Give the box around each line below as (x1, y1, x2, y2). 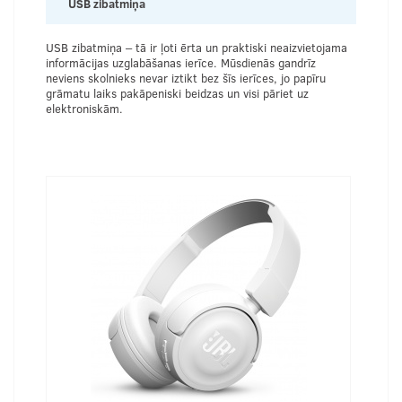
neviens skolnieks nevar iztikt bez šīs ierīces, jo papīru (46, 69, 326, 86)
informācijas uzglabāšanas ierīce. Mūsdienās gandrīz (46, 54, 316, 71)
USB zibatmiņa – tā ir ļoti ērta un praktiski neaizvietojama (46, 39, 347, 56)
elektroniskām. (46, 100, 123, 117)
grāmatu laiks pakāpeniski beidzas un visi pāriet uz (46, 84, 309, 101)
